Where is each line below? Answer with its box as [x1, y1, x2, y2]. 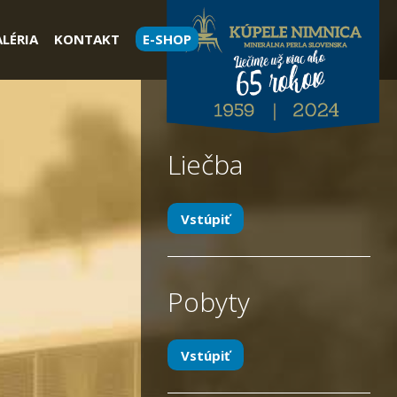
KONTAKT [53, 30, 120, 48]
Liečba [167, 146, 243, 183]
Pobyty [167, 283, 250, 320]
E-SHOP [142, 30, 191, 48]
